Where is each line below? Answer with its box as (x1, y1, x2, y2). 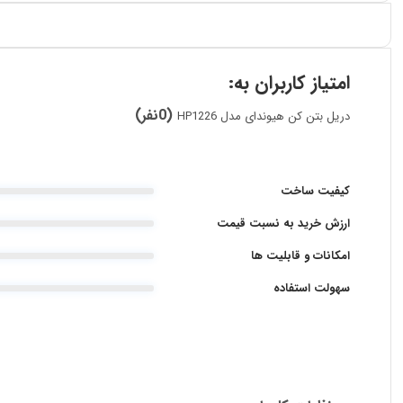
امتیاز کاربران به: (228, 68, 350, 99)
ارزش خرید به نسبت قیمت (216, 213, 350, 233)
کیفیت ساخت (280, 181, 350, 201)
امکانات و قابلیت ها (250, 246, 350, 265)
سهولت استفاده (273, 278, 350, 298)
